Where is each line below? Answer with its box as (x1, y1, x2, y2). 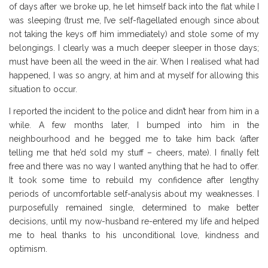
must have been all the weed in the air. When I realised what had (9, 56, 259, 66)
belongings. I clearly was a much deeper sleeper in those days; (9, 42, 259, 53)
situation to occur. (9, 84, 77, 94)
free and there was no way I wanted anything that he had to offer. (9, 161, 259, 171)
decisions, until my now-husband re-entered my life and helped (9, 216, 259, 226)
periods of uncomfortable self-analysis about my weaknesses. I (9, 188, 259, 199)
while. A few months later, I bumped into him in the (9, 120, 259, 130)
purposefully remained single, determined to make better (9, 202, 259, 212)
